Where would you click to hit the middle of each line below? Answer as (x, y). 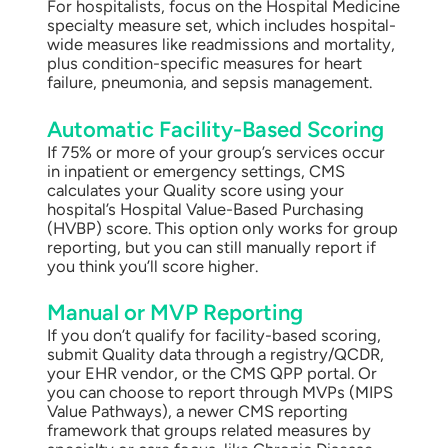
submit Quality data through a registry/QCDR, (215, 354)
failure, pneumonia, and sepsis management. (209, 81)
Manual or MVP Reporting (174, 313)
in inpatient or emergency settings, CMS (195, 170)
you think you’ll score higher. (152, 265)
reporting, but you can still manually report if (211, 246)
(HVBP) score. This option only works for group (222, 227)
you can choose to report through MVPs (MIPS (219, 392)
